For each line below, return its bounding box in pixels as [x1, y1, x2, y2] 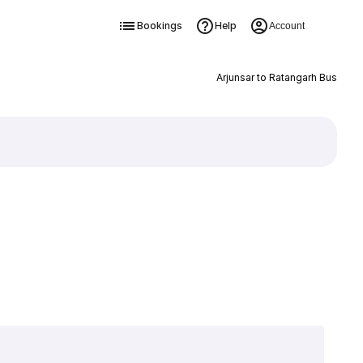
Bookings [136, 19, 182, 32]
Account [268, 20, 305, 32]
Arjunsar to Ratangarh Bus [216, 71, 337, 83]
